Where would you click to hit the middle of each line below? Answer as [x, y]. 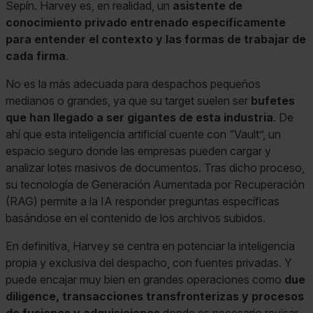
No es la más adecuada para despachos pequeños [133, 84]
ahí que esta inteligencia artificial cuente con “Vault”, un [143, 134]
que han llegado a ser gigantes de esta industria [139, 118]
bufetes [273, 101]
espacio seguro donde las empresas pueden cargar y [138, 151]
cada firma [36, 56]
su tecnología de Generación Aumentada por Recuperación [155, 185]
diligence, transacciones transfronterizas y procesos [155, 297]
